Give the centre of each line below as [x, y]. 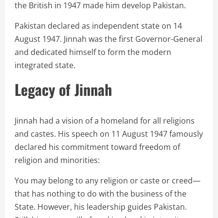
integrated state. [45, 65]
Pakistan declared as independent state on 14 [98, 26]
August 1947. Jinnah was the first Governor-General [109, 39]
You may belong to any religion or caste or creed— [108, 181]
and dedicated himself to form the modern [93, 52]
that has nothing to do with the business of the [100, 194]
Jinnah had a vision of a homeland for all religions [105, 121]
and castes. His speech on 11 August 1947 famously [109, 134]
